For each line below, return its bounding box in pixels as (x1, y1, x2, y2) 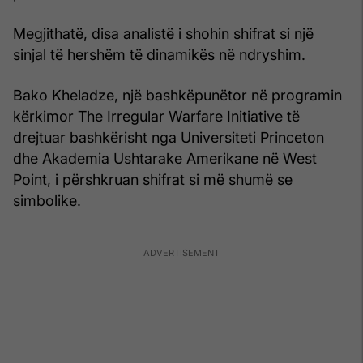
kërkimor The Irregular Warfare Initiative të (13, 107, 300, 125)
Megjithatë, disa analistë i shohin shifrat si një (13, 24, 314, 42)
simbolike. (13, 191, 81, 209)
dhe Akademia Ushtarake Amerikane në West (13, 149, 317, 167)
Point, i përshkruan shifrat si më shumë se (13, 170, 293, 188)
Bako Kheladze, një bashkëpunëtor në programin (13, 86, 342, 104)
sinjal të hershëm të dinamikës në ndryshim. (13, 45, 305, 63)
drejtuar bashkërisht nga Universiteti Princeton (13, 128, 324, 146)
